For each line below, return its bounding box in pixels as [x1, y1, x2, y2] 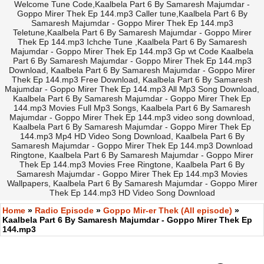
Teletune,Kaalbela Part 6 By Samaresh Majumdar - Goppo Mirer [12, 28, 252, 38]
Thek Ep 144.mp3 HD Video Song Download [49, 188, 215, 198]
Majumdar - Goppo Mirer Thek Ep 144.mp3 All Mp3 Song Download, [5, 84, 259, 94]
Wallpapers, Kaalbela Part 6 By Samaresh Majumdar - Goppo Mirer [6, 179, 258, 189]
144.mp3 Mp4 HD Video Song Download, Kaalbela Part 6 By [19, 131, 245, 141]
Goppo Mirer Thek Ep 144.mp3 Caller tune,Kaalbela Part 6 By [16, 9, 247, 19]
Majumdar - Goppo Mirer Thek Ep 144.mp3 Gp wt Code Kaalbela [11, 47, 253, 57]
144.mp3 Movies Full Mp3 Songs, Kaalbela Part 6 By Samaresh [14, 103, 250, 113]
